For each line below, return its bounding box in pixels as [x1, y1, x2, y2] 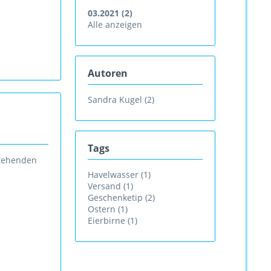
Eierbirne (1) [88, 215, 137, 226]
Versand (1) [88, 180, 133, 192]
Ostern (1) [88, 203, 128, 215]
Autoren [88, 67, 128, 80]
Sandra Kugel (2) [88, 94, 154, 105]
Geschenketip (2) [88, 192, 155, 203]
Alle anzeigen [88, 19, 142, 30]
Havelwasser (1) [88, 169, 151, 180]
